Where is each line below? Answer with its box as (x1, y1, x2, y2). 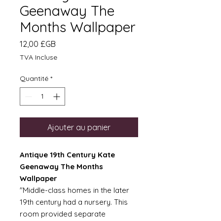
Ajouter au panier (47, 122, 110, 132)
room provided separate (20, 209, 106, 219)
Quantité (20, 74, 48, 83)
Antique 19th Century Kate (20, 150, 115, 159)
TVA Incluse (20, 53, 57, 62)
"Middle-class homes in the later (20, 185, 129, 195)
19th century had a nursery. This (20, 197, 128, 207)
